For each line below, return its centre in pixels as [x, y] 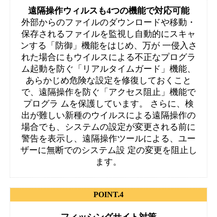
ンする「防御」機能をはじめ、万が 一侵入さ [108, 46]
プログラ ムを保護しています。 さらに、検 [108, 104]
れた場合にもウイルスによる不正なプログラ [108, 57]
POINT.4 [108, 194]
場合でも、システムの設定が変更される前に [108, 127]
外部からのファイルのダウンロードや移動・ [108, 22]
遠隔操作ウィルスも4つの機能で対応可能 [108, 11]
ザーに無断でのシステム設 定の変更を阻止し [108, 150]
